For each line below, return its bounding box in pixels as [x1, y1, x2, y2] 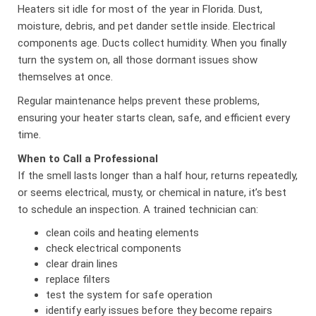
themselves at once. [18, 70, 114, 83]
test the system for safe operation [46, 288, 213, 301]
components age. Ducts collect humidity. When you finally [18, 36, 287, 49]
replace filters [46, 272, 111, 286]
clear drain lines [46, 257, 119, 270]
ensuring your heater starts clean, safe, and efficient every [18, 111, 291, 124]
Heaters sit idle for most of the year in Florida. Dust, [18, 2, 263, 16]
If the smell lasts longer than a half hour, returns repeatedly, [18, 169, 298, 182]
